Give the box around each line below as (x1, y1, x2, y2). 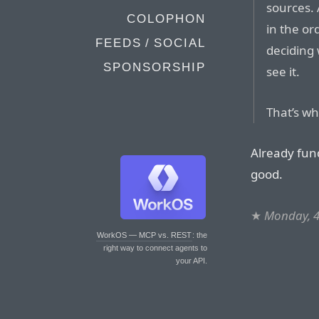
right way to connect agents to (103, 244, 207, 252)
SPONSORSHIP (103, 61, 206, 74)
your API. (176, 256, 207, 265)
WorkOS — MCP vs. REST (97, 231, 192, 239)
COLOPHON (127, 12, 206, 26)
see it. (266, 63, 300, 80)
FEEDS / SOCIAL (95, 36, 206, 50)
